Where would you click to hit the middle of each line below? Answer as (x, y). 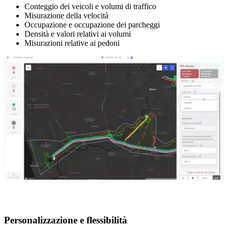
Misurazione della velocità (66, 16)
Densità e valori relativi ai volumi (78, 34)
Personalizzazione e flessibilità (66, 220)
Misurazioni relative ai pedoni (72, 43)
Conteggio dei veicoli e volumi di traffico (90, 7)
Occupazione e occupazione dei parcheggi (92, 25)
